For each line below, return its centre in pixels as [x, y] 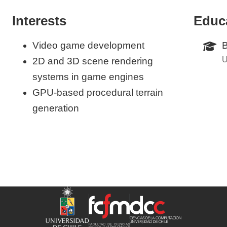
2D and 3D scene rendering [93, 61]
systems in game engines [88, 77]
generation [56, 108]
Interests [39, 21]
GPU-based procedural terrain [98, 92]
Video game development [88, 45]
